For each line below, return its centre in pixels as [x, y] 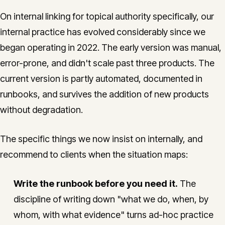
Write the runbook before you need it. [96, 184]
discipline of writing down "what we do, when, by [111, 199]
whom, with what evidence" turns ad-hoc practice [114, 215]
